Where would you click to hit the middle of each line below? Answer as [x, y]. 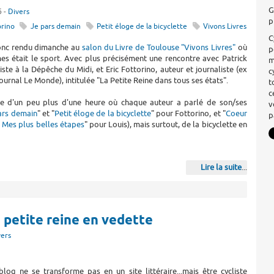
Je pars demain [56, 27]
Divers [19, 12]
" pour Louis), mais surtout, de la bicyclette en [165, 124]
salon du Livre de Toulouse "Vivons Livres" [158, 47]
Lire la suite [221, 167]
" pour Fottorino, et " [188, 113]
